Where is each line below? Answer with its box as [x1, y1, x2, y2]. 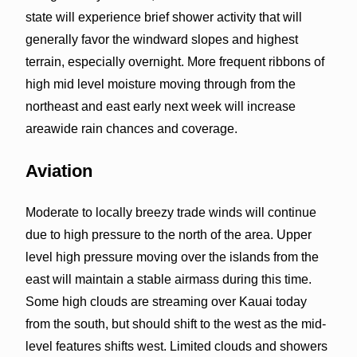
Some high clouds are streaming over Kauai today [25, 294, 307, 308]
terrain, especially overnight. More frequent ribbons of [25, 54, 324, 69]
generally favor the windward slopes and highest [25, 32, 298, 46]
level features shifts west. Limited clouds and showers [25, 339, 328, 353]
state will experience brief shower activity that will [25, 10, 302, 24]
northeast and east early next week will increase [25, 99, 296, 113]
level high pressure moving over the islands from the [25, 249, 319, 264]
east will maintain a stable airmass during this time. [25, 272, 312, 286]
